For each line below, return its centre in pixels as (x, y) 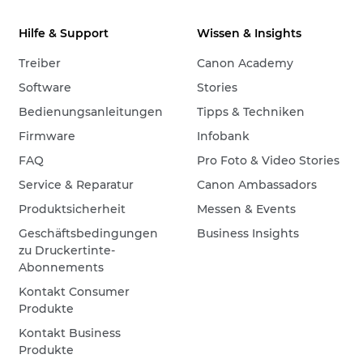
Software (45, 87)
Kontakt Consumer (75, 291)
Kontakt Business (70, 333)
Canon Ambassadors (257, 184)
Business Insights (248, 233)
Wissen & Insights (250, 33)
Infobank (224, 136)
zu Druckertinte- (67, 250)
